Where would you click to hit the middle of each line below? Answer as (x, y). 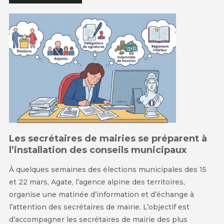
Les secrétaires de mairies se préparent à (108, 139)
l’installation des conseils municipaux (97, 150)
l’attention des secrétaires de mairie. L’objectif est (99, 207)
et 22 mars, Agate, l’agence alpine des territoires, (97, 182)
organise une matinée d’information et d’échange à (101, 195)
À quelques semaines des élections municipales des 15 (107, 170)
